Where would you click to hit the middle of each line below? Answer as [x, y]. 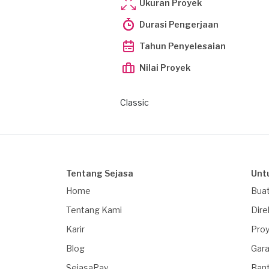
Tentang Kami [94, 210]
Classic [134, 102]
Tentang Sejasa [100, 173]
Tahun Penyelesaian [183, 46]
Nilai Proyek [165, 68]
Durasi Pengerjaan [179, 24]
